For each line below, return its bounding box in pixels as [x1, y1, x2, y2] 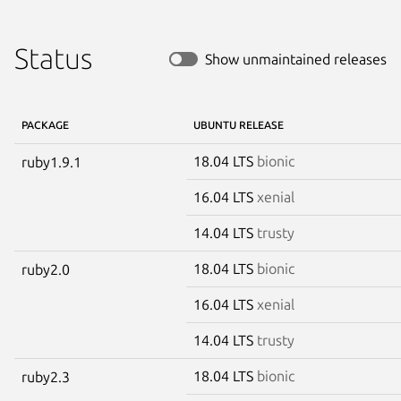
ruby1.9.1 [21, 153, 81, 170]
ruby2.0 [21, 260, 70, 277]
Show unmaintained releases [205, 50, 387, 67]
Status [14, 41, 92, 74]
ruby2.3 [21, 368, 70, 385]
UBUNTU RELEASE [193, 118, 284, 131]
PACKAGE [21, 118, 69, 131]
